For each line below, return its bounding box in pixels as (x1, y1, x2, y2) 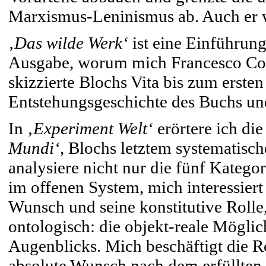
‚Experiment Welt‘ (27, 119, 153, 138)
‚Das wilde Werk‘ (8, 33, 128, 52)
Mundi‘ (8, 138, 60, 157)
